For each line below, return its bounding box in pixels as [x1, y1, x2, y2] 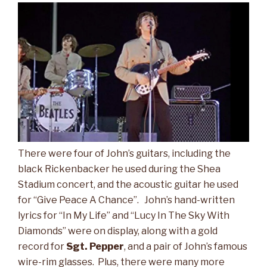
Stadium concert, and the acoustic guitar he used [18, 179, 238, 191]
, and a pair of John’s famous [124, 241, 247, 253]
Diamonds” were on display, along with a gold [18, 225, 218, 237]
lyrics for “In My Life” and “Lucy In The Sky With [18, 210, 229, 222]
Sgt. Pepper [66, 241, 124, 253]
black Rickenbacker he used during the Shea [18, 163, 221, 175]
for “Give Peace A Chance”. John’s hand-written [18, 194, 235, 206]
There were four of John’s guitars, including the [18, 148, 231, 160]
